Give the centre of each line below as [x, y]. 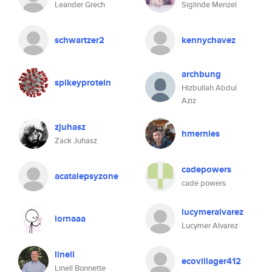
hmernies [201, 134]
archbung [201, 74]
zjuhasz [70, 127]
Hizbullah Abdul [209, 88]
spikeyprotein [83, 83]
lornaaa [70, 219]
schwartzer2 [80, 40]
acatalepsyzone [87, 176]
